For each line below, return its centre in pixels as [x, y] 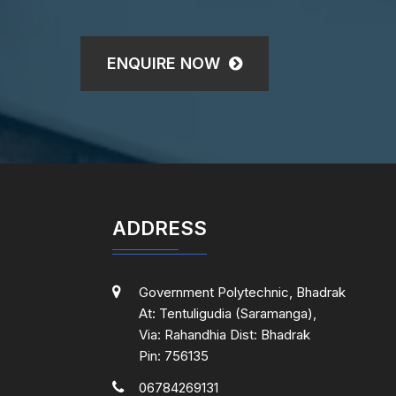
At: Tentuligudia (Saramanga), [228, 313]
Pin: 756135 [174, 356]
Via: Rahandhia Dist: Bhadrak [225, 335]
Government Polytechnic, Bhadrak [242, 292]
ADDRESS [160, 228]
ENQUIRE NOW [166, 63]
